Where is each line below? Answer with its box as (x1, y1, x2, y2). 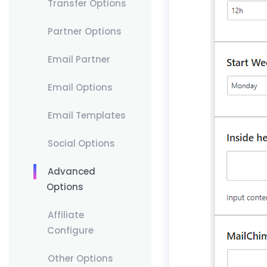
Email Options (47, 81, 113, 94)
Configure (46, 224, 94, 237)
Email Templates (47, 109, 126, 122)
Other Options (47, 252, 113, 265)
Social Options (47, 137, 115, 150)
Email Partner (47, 53, 110, 66)
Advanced (47, 165, 95, 178)
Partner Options (47, 25, 122, 38)
